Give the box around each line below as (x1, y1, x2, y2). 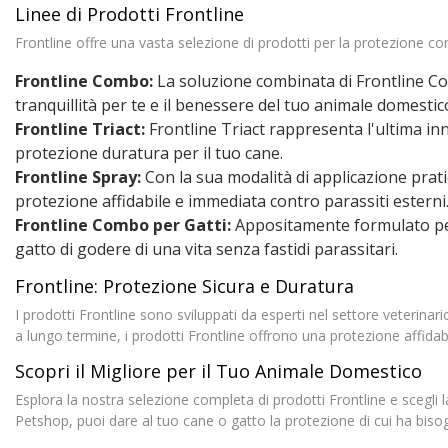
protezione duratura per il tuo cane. (15, 141, 283, 164)
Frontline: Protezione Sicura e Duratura (15, 273, 354, 298)
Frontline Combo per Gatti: (15, 213, 231, 236)
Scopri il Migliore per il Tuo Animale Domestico (15, 358, 422, 383)
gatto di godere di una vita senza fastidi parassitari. (15, 237, 398, 260)
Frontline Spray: (15, 165, 141, 188)
